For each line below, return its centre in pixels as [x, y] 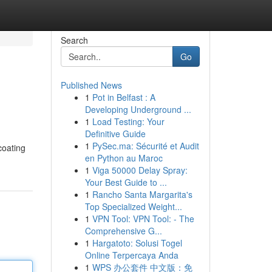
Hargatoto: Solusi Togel [137, 243]
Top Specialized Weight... [133, 206]
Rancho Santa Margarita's [142, 194]
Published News [91, 85]
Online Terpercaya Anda [131, 255]
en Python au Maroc [124, 158]
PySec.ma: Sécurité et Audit [145, 146]
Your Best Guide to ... [126, 182]
